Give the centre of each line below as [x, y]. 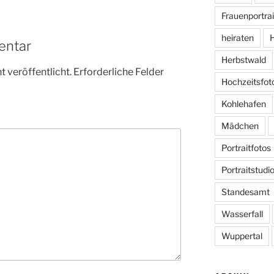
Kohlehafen [243, 103]
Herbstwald [243, 59]
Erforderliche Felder [119, 72]
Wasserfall [242, 213]
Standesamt [245, 191]
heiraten [237, 37]
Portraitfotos [246, 147]
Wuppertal [242, 235]
